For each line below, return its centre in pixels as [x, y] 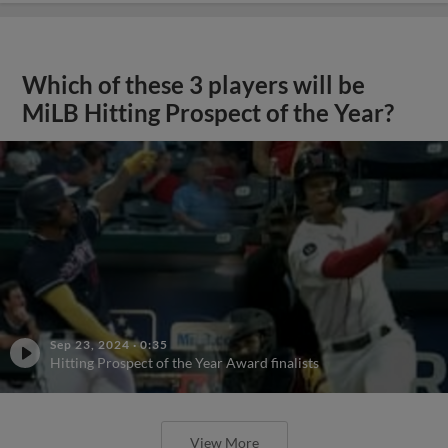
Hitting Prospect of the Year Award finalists [184, 362]
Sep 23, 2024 [90, 344]
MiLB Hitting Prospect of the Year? [208, 113]
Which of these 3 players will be [194, 85]
